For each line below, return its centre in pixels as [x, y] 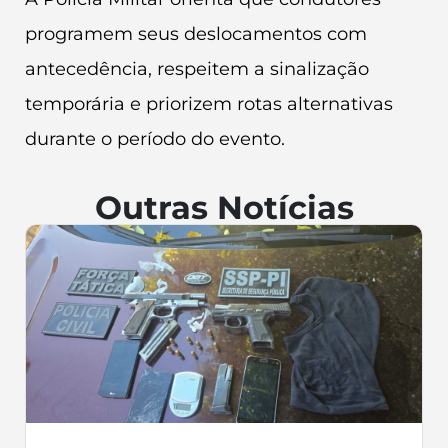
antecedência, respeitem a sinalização [197, 69]
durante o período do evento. [155, 139]
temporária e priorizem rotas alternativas [209, 104]
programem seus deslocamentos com [196, 34]
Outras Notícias [224, 207]
